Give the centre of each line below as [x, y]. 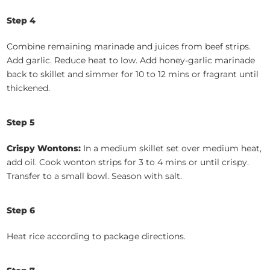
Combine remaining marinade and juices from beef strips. [129, 47]
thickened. [29, 88]
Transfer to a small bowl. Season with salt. [95, 176]
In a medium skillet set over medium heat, [173, 149]
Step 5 [21, 123]
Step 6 [21, 211]
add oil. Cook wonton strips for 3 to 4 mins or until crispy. [128, 162]
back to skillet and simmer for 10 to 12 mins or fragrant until [133, 74]
